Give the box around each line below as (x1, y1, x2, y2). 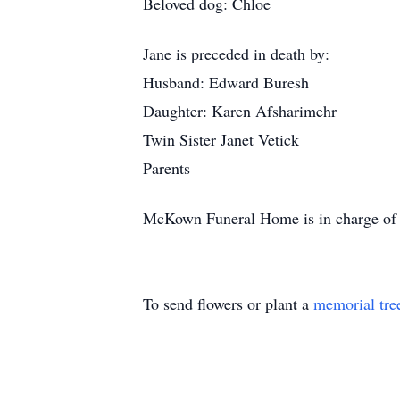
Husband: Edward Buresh (143, 71, 309, 93)
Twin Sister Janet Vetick (143, 129, 299, 150)
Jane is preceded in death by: (143, 43, 329, 64)
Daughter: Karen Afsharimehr (143, 100, 337, 121)
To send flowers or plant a (143, 293, 313, 314)
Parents (143, 157, 190, 179)
